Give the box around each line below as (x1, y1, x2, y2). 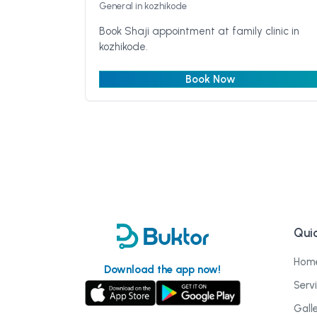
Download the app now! (104, 263, 221, 277)
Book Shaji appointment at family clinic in (98, 25, 299, 38)
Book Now (185, 72, 236, 86)
